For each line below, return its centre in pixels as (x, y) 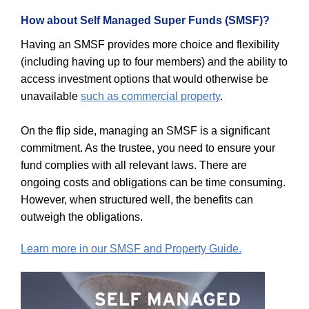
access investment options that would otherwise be (144, 79)
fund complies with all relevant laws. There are (134, 166)
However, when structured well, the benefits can (137, 200)
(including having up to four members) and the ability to (154, 62)
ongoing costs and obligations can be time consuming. (153, 183)
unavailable (51, 97)
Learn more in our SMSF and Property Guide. (131, 248)
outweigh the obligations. (82, 217)
